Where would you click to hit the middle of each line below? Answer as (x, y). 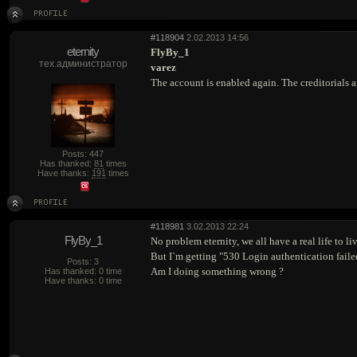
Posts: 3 (83, 261)
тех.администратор (83, 64)
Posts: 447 (83, 154)
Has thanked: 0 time (83, 271)
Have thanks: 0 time (83, 280)
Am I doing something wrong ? (217, 271)
